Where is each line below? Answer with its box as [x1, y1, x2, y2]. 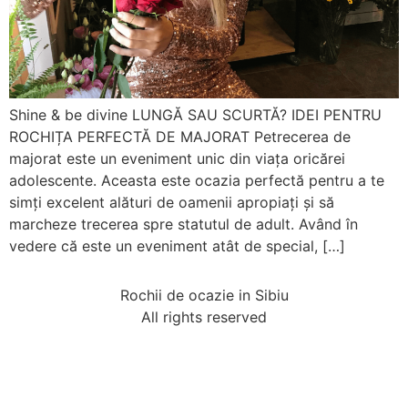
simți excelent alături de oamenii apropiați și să [9, 193, 334, 212]
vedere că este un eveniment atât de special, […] [9, 237, 345, 256]
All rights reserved [141, 308, 267, 327]
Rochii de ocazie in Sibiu [119, 286, 289, 305]
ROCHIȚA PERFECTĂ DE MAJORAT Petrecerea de [9, 127, 351, 147]
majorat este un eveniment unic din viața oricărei [9, 149, 345, 168]
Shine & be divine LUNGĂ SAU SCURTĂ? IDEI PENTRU [9, 106, 382, 125]
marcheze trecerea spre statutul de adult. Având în [9, 215, 358, 234]
